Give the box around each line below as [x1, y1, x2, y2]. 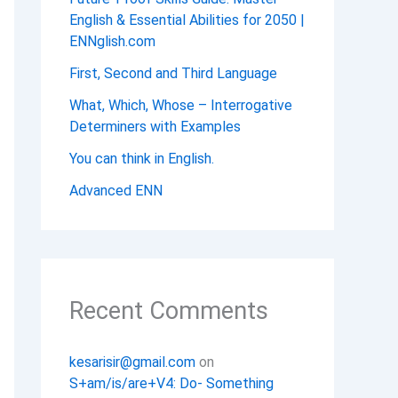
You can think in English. [69, 150, 214, 168]
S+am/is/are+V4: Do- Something [69, 375, 274, 393]
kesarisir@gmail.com [69, 354, 195, 371]
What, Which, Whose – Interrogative [69, 97, 292, 115]
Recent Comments [69, 297, 268, 326]
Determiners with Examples [69, 118, 241, 136]
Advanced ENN [69, 182, 163, 200]
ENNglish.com [69, 33, 155, 51]
